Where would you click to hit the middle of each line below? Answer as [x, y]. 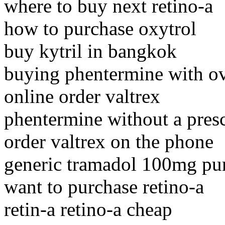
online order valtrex [82, 96]
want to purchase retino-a [104, 187]
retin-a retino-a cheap [88, 209]
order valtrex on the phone [109, 142]
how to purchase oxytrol [100, 29]
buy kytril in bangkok [90, 51]
